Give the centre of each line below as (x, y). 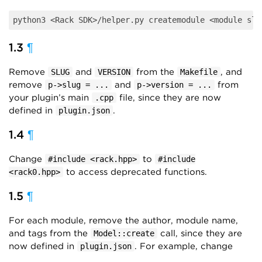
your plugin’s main (50, 98)
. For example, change (184, 246)
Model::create (124, 233)
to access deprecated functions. (135, 172)
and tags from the (50, 233)
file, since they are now (169, 98)
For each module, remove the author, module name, (123, 220)
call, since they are (200, 233)
